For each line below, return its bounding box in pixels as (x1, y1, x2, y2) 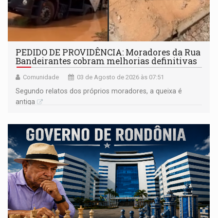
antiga (16, 97, 36, 106)
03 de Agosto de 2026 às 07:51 (77, 73, 164, 81)
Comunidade (23, 73, 59, 81)
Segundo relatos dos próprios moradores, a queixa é (16, 87, 182, 95)
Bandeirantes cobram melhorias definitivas (16, 55, 198, 67)
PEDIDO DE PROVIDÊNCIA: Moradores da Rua (16, 46, 201, 58)
